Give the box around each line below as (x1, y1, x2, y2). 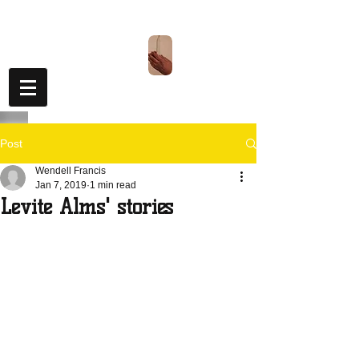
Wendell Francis (35, 165, 106, 176)
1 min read (90, 179, 136, 191)
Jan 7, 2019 (35, 179, 87, 191)
